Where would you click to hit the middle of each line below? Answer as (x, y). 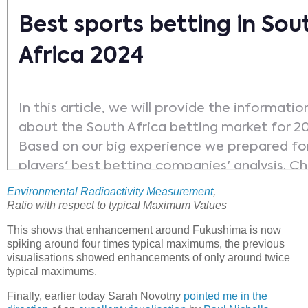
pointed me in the (225, 296)
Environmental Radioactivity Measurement (110, 191)
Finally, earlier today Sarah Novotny (95, 296)
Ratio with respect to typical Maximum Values (117, 205)
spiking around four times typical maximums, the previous (146, 243)
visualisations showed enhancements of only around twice (148, 257)
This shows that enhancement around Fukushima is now (144, 230)
